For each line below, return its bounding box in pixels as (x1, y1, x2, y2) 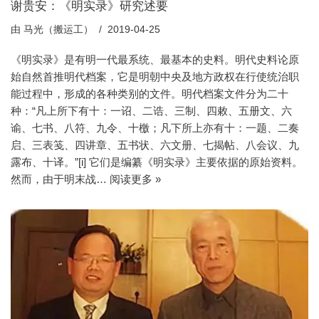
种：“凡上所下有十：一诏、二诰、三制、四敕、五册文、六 (11, 105, 292, 117)
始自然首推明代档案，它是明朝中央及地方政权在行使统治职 (11, 70, 299, 83)
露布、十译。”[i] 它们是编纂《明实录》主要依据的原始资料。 (11, 156, 303, 168)
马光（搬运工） (23, 24, 93, 35)
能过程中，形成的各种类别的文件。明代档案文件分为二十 (11, 88, 288, 100)
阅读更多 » (110, 173, 161, 185)
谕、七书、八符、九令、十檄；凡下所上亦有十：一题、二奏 (11, 122, 299, 134)
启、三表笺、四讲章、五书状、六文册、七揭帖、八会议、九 (11, 139, 299, 151)
